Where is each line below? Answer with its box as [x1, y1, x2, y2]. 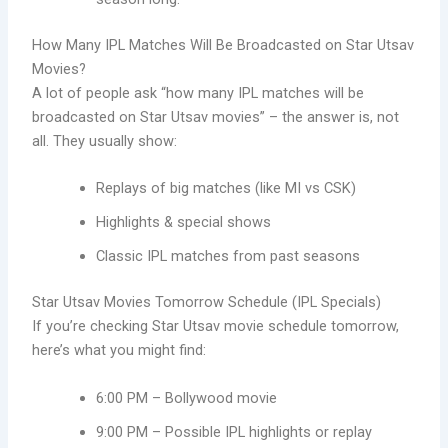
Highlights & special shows [96, 213, 272, 232]
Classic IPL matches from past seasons [96, 247, 361, 266]
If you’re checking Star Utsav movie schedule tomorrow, [32, 317, 400, 336]
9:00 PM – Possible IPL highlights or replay [96, 422, 373, 441]
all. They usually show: [32, 131, 178, 150]
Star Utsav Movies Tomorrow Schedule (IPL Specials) [32, 293, 382, 312]
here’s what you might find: [32, 341, 207, 360]
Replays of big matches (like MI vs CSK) [96, 179, 357, 198]
